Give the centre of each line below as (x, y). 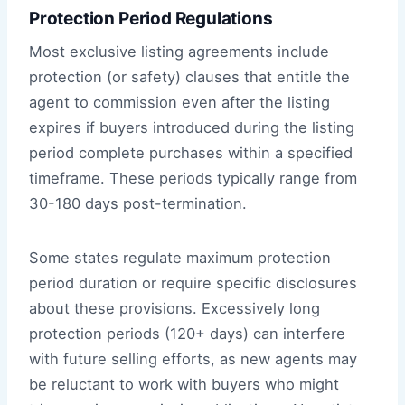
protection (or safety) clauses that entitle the (189, 76)
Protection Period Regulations (151, 19)
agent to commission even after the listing (179, 102)
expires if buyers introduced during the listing (192, 127)
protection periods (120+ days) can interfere (187, 333)
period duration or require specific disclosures (193, 283)
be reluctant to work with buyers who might (184, 384)
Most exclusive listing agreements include (179, 51)
